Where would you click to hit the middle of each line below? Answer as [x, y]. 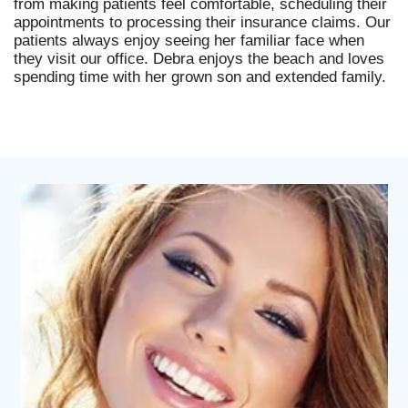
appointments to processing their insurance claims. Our [202, 22]
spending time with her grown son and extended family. [200, 76]
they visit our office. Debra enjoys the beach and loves [199, 58]
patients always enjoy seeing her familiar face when [189, 40]
